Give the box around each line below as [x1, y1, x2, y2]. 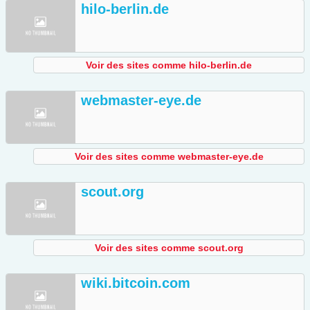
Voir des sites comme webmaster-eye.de [74, 151, 264, 163]
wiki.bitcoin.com [81, 275, 190, 291]
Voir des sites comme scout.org [94, 242, 244, 254]
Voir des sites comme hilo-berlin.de [86, 60, 252, 71]
